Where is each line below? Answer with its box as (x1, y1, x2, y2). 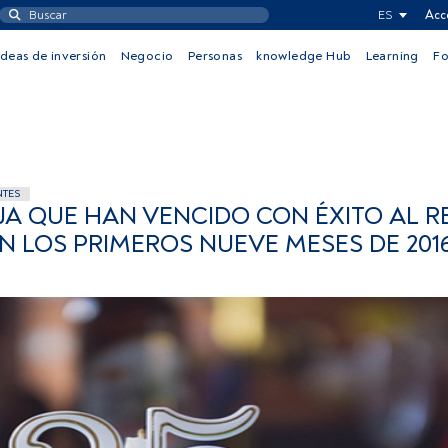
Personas (187, 48, 242, 64)
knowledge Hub (256, 48, 352, 64)
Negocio (120, 48, 174, 64)
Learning (365, 48, 419, 64)
